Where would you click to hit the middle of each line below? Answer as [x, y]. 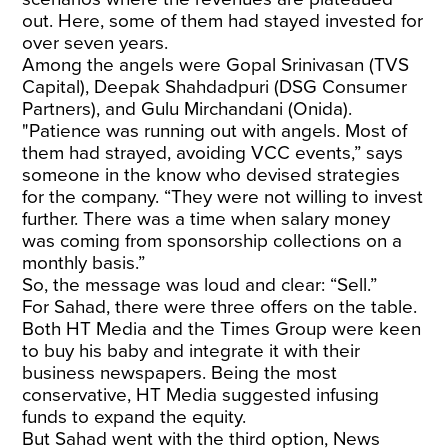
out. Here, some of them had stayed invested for [223, 21]
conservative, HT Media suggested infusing [201, 395]
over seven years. [95, 43]
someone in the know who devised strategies [211, 175]
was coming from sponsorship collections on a [212, 241]
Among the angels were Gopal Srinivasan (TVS [216, 65]
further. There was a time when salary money [206, 219]
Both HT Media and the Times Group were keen [222, 329]
